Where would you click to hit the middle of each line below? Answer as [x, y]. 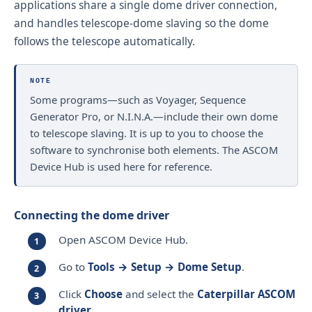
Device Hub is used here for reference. [121, 166]
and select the [160, 294]
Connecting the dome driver [92, 215]
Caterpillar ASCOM [246, 294]
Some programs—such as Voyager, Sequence [138, 99]
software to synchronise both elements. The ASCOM [154, 149]
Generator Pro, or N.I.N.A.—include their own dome [154, 116]
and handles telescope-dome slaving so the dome [141, 23]
